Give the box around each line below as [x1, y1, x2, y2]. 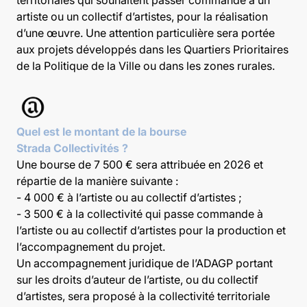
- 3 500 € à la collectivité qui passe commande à [16, 207, 263, 221]
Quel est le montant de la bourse [16, 125, 186, 138]
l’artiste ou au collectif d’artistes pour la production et [16, 223, 286, 237]
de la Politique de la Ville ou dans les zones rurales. [16, 59, 275, 73]
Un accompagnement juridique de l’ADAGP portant [16, 256, 273, 270]
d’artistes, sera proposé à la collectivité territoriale [16, 289, 270, 303]
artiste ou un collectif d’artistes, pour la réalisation [16, 10, 268, 23]
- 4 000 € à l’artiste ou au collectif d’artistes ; [16, 191, 242, 204]
